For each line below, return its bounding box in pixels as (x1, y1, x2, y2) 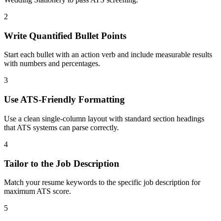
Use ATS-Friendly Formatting (4, 94, 125, 105)
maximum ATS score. (4, 187, 71, 196)
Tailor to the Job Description (4, 158, 119, 169)
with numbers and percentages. (4, 59, 100, 68)
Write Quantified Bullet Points (4, 30, 126, 41)
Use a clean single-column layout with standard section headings (4, 114, 204, 123)
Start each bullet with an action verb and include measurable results (4, 50, 212, 59)
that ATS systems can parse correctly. (4, 123, 119, 132)
